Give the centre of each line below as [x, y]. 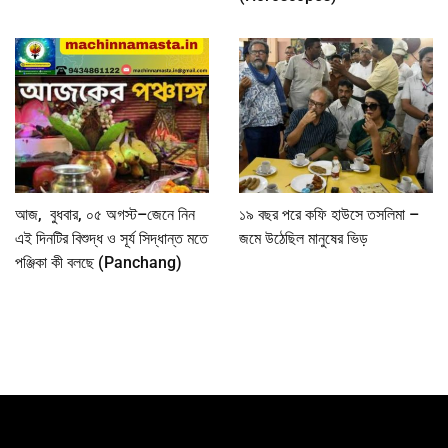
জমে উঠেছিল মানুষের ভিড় [303, 239]
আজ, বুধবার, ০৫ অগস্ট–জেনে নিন [105, 215]
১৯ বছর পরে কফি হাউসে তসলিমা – [329, 215]
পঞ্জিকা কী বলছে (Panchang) [98, 263]
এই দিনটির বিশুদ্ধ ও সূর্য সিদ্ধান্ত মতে [111, 239]
